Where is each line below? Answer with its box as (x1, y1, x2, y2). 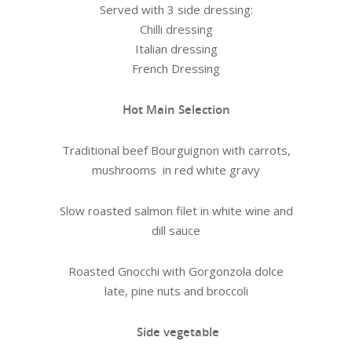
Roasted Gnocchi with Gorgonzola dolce (68, 263, 284, 280)
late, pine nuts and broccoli (104, 283, 248, 299)
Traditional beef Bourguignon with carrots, (61, 142, 291, 159)
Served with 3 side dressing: (99, 2, 253, 18)
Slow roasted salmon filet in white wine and (59, 203, 293, 219)
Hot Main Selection (122, 101, 230, 118)
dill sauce (152, 222, 200, 239)
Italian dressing (134, 41, 218, 57)
